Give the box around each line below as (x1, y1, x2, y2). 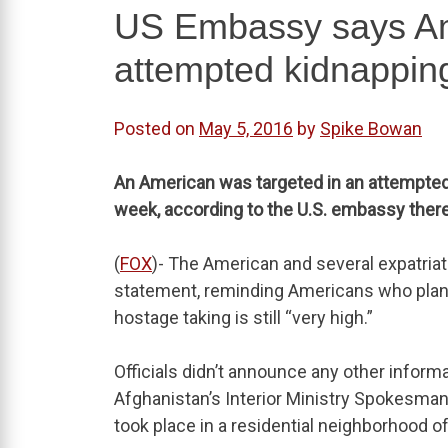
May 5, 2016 (199, 118, 293, 140)
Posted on (114, 118, 199, 140)
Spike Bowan (320, 118, 422, 140)
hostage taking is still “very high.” (114, 307, 373, 329)
